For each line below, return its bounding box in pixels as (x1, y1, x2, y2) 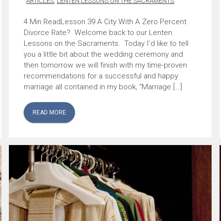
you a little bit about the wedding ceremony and (24, 49, 184, 59)
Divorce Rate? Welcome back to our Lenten (24, 28, 173, 37)
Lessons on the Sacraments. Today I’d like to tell (24, 38, 189, 48)
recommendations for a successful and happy (24, 71, 179, 80)
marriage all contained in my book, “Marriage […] (24, 82, 183, 91)
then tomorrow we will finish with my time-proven (24, 60, 187, 70)
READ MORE (33, 109, 67, 116)
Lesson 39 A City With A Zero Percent (61, 17, 187, 26)
